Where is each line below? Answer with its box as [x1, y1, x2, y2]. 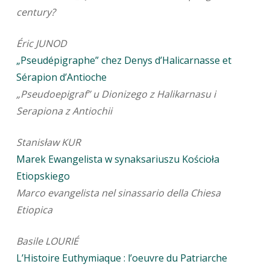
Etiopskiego [16, 169, 70, 183]
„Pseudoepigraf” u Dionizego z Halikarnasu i [16, 87, 216, 101]
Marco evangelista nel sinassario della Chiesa [16, 186, 221, 200]
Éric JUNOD [16, 37, 67, 51]
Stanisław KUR [16, 136, 81, 149]
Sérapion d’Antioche [16, 71, 107, 84]
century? [16, 5, 55, 19]
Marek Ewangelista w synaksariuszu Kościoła [16, 152, 219, 166]
